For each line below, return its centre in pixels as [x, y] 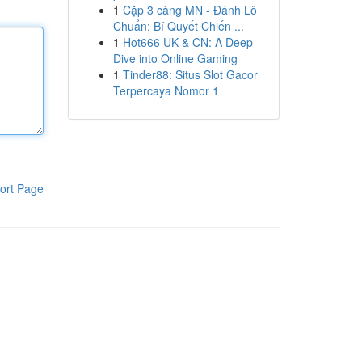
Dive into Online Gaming [175, 58]
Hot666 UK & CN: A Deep [187, 42]
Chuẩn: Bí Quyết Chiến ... [178, 26]
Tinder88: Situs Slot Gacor [190, 74]
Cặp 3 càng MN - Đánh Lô [189, 10]
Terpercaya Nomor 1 [166, 90]
